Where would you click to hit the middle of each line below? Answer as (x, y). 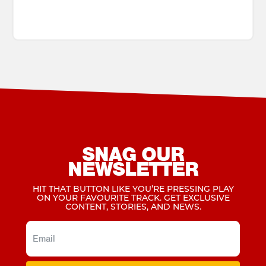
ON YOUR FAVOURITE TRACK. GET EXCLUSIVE (133, 198)
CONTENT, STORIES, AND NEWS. (133, 207)
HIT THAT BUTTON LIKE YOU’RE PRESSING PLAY (133, 189)
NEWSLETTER (133, 169)
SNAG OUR (133, 154)
